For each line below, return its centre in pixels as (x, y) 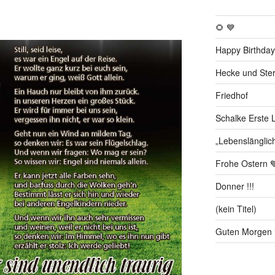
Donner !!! (234, 186)
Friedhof (231, 95)
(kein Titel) (236, 208)
